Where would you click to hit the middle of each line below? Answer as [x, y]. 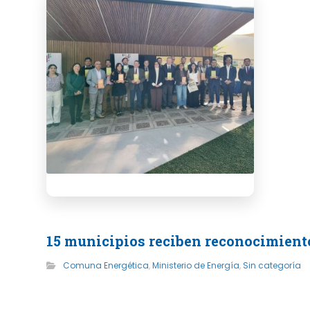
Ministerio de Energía [196, 265]
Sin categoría [272, 265]
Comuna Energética [106, 265]
